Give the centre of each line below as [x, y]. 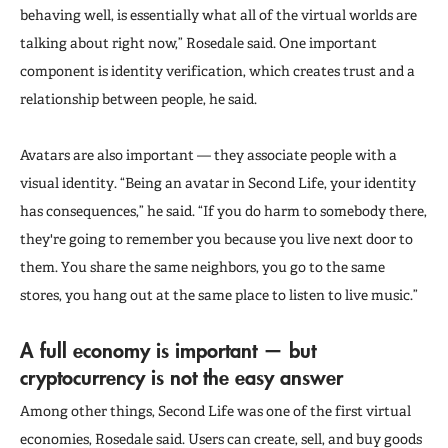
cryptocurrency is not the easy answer [181, 376]
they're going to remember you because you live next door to [216, 238]
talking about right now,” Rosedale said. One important [198, 42]
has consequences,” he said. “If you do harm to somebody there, [223, 210]
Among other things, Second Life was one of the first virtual [215, 410]
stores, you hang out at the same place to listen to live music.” [219, 294]
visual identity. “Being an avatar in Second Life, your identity [218, 182]
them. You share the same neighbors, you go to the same [202, 266]
